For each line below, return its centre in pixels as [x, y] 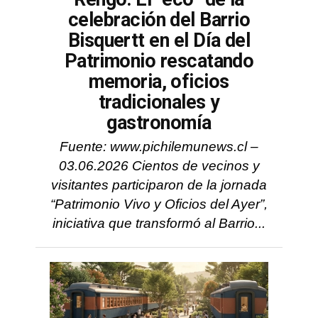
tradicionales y [159, 102]
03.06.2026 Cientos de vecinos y [159, 166]
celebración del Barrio [159, 20]
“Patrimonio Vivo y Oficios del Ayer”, [159, 204]
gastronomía [159, 123]
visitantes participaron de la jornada [159, 185]
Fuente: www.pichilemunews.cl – [159, 147]
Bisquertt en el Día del [159, 40]
